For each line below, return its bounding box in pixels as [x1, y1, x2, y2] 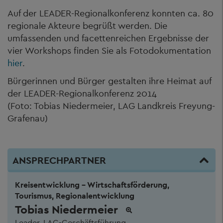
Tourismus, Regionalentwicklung [15, 190, 134, 201]
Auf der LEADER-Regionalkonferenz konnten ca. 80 [7, 7, 214, 19]
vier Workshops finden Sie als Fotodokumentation [7, 45, 211, 56]
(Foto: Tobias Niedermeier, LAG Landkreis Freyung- [7, 100, 215, 111]
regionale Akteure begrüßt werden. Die [7, 20, 167, 31]
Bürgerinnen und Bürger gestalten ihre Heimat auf [7, 75, 211, 87]
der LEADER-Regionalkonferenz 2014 [7, 87, 157, 99]
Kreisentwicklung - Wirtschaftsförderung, [15, 179, 169, 190]
